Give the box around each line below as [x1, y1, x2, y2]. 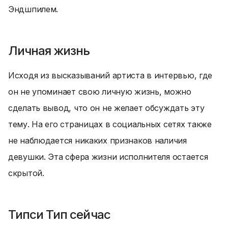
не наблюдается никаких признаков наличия [8, 135, 187, 146]
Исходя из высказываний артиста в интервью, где [8, 70, 213, 80]
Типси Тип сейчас [8, 207, 110, 222]
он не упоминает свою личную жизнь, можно [8, 87, 191, 97]
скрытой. [8, 168, 44, 178]
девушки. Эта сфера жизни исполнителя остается [8, 152, 208, 162]
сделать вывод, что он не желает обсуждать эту [8, 103, 205, 113]
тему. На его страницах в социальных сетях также [8, 119, 212, 129]
